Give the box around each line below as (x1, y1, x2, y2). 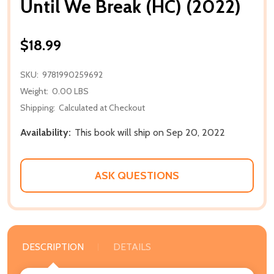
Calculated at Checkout (59, 102, 145, 113)
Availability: (20, 126, 71, 138)
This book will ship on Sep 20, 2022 (75, 126, 225, 138)
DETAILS (113, 240, 151, 253)
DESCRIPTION (22, 240, 84, 253)
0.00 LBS (52, 85, 89, 97)
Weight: (20, 85, 48, 97)
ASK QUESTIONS (95, 168, 179, 182)
